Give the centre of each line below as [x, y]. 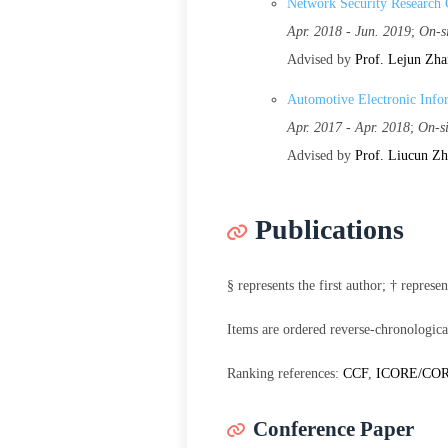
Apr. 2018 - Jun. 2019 [349, 31]
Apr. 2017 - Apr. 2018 [348, 127]
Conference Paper [333, 429]
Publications [329, 229]
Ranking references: [285, 373]
